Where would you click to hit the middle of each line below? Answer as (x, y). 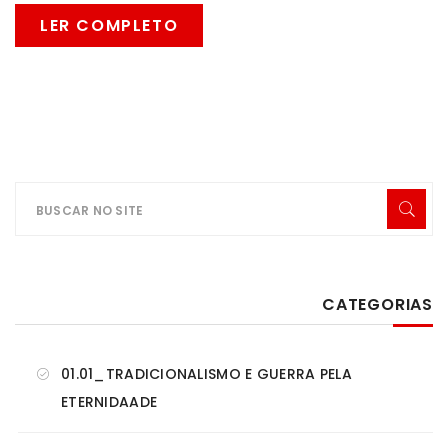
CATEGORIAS (377, 305)
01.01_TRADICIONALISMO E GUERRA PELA (206, 374)
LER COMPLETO (109, 26)
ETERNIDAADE (109, 402)
